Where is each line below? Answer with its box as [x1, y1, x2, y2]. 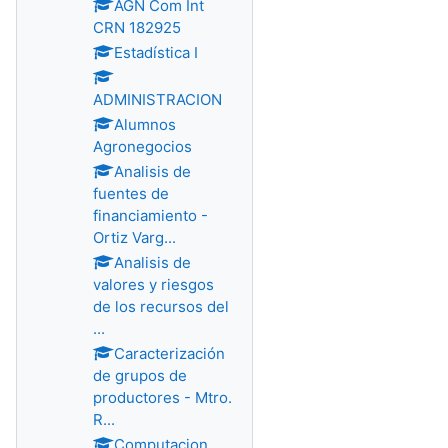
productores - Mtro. [93, 388, 232, 407]
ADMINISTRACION [93, 90, 222, 109]
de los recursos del [93, 297, 229, 316]
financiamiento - [93, 206, 208, 225]
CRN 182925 [93, 18, 181, 37]
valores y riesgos [93, 275, 214, 294]
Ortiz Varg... [93, 228, 176, 247]
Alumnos [114, 115, 176, 134]
